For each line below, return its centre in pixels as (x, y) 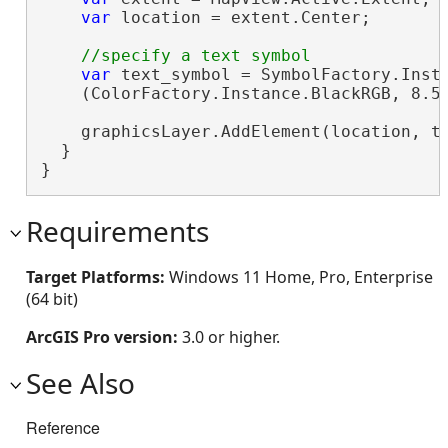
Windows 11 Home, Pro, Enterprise (301, 277)
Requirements (117, 231)
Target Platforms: (97, 277)
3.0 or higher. (231, 337)
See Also (80, 383)
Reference (63, 428)
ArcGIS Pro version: (104, 337)
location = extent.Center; (240, 18)
